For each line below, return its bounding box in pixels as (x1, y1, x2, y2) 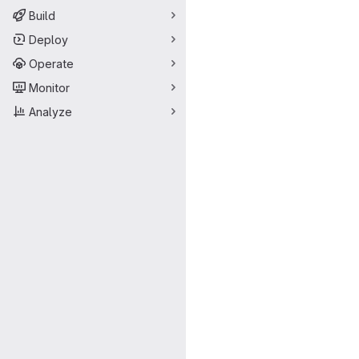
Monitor (29, 80, 70, 95)
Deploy (29, 32, 68, 46)
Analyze (29, 104, 72, 119)
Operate (29, 56, 74, 71)
